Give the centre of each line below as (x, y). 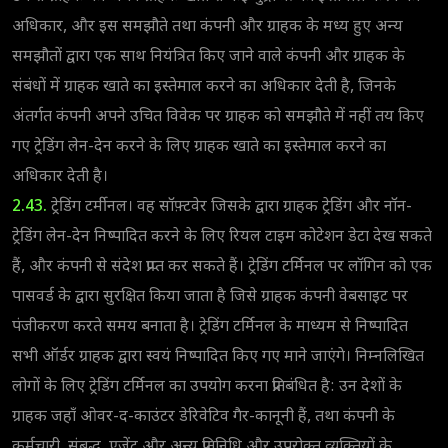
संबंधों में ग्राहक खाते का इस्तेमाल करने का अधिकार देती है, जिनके (204, 87)
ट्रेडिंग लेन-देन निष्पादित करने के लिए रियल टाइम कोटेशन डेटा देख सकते (222, 237)
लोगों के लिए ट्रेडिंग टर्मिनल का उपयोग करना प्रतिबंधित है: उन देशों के (207, 387)
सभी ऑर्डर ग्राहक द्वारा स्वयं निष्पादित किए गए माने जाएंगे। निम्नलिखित (218, 357)
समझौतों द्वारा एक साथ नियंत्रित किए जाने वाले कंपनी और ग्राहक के (208, 57)
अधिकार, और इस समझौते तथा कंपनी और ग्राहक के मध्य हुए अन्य (207, 27)
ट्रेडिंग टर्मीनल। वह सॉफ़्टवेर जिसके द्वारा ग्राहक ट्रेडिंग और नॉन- (229, 207)
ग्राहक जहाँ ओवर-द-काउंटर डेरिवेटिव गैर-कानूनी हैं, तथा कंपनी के (203, 417)
